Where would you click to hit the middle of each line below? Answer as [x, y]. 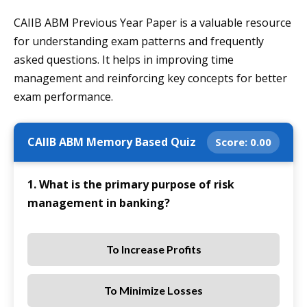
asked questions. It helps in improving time [124, 60]
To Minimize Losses [153, 291]
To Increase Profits [153, 249]
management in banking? [99, 203]
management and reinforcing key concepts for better [150, 78]
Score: [233, 142]
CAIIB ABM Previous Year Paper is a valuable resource [152, 23]
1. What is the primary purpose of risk [131, 185]
